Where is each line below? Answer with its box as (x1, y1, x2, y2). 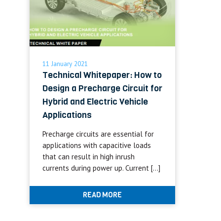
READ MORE (82, 190, 122, 200)
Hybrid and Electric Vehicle (42, 96, 148, 108)
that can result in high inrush (42, 152, 135, 162)
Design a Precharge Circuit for (42, 82, 162, 95)
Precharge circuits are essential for (42, 129, 154, 139)
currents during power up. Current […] (42, 163, 160, 173)
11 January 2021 (42, 59, 88, 69)
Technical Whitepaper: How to (42, 69, 162, 81)
